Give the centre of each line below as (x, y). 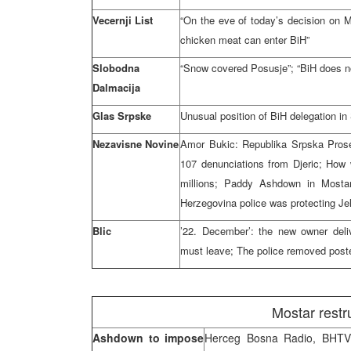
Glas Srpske (122, 116)
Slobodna (116, 68)
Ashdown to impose (148, 338)
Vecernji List (123, 20)
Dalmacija (116, 87)
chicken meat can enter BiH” (245, 40)
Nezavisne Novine (136, 144)
